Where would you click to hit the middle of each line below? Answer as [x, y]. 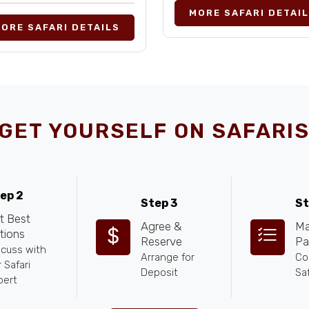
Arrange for [168, 257]
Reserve [161, 241]
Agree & [161, 226]
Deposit [159, 272]
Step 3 [159, 203]
